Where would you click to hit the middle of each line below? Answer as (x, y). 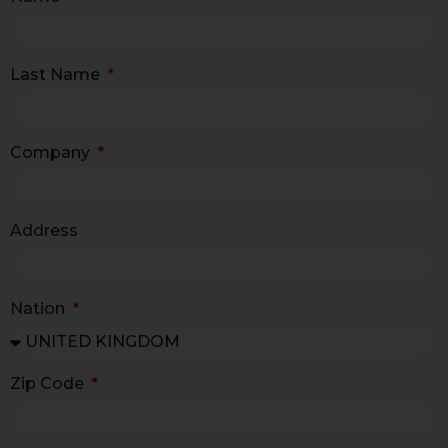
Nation (39, 309)
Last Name (57, 75)
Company (52, 153)
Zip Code (49, 384)
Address (44, 231)
